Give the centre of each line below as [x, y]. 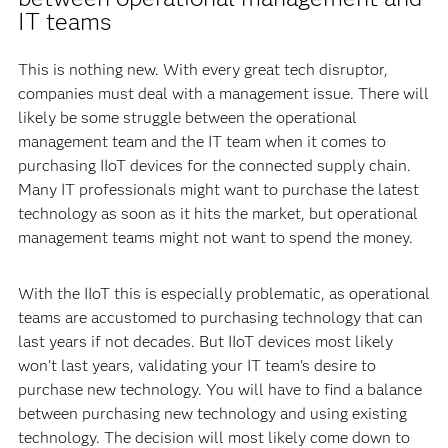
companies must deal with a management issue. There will [223, 93]
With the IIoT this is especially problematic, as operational [223, 293]
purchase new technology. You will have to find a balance [219, 389]
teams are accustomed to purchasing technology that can [220, 317]
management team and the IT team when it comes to [201, 141]
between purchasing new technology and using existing [212, 413]
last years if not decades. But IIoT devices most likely [205, 341]
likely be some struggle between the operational [187, 117]
